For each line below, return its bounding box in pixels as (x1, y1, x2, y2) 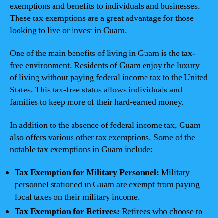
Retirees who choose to (120, 206, 202, 217)
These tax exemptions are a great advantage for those (10, 12, 194, 24)
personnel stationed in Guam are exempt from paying (15, 179, 200, 190)
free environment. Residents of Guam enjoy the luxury (10, 60, 200, 71)
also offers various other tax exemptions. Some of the (10, 131, 195, 143)
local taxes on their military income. (15, 191, 140, 202)
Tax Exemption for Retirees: (15, 206, 120, 217)
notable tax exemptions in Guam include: (10, 144, 153, 155)
